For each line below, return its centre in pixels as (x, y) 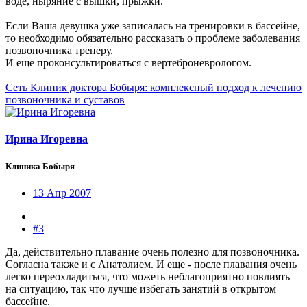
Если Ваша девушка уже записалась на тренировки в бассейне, (153, 26)
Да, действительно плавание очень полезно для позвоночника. (152, 251)
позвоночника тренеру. (59, 51)
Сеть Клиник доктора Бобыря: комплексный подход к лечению (153, 88)
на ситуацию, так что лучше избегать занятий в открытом (141, 288)
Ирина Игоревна (47, 139)
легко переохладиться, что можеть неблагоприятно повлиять (148, 276)
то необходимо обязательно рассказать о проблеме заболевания (153, 38)
